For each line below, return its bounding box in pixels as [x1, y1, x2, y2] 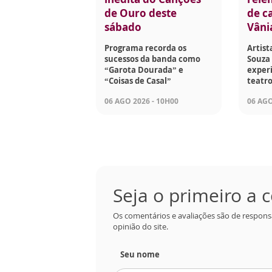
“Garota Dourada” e [104, 64, 183, 76]
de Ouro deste [104, 6, 177, 21]
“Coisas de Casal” [104, 75, 171, 87]
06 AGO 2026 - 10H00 [104, 96, 178, 107]
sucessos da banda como [104, 53, 200, 65]
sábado [104, 20, 141, 35]
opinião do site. [113, 221, 168, 233]
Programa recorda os [104, 42, 186, 54]
